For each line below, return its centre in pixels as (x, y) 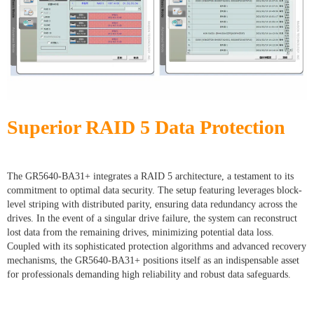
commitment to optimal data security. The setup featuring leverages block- (155, 191)
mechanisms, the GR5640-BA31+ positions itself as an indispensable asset (153, 261)
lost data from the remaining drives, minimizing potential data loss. (141, 233)
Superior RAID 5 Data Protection (146, 128)
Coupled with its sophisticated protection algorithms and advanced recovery (157, 247)
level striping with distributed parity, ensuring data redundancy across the (152, 205)
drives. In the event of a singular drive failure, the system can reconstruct (152, 219)
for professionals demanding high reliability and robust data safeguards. (149, 275)
